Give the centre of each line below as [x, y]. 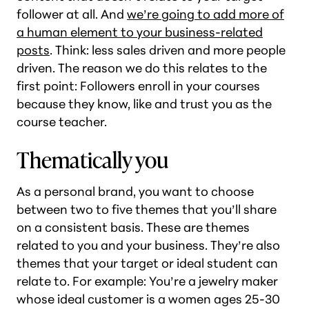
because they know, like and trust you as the [144, 104]
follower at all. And [72, 14]
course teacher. [62, 122]
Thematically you [92, 159]
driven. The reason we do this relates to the [142, 68]
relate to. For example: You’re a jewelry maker [147, 281]
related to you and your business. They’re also [148, 245]
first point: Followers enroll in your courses [138, 86]
